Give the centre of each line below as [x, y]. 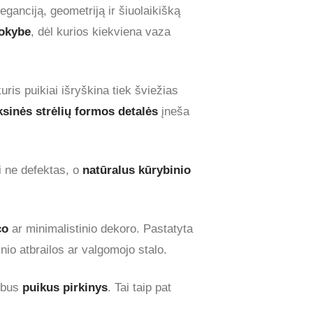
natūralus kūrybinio [137, 170]
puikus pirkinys [65, 287]
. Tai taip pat [139, 287]
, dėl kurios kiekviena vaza [101, 31]
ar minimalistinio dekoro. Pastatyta [101, 228]
